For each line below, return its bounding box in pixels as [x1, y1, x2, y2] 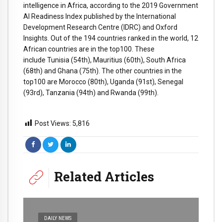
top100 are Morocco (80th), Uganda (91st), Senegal [23, 78, 183, 86]
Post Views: [35, 119, 71, 127]
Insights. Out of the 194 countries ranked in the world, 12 [23, 34, 198, 43]
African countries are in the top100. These [23, 45, 155, 54]
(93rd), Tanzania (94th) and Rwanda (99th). [23, 89, 159, 97]
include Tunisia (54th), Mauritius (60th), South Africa [23, 56, 186, 64]
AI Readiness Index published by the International [23, 12, 176, 21]
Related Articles [54, 167, 154, 185]
